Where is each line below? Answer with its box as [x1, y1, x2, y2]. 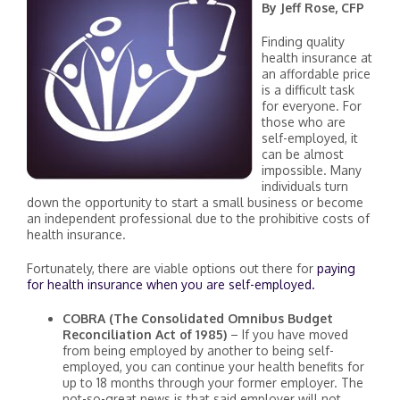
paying [317, 261, 355, 276]
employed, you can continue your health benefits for [62, 359, 364, 374]
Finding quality [262, 34, 345, 49]
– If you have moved [230, 327, 348, 342]
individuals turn [262, 179, 348, 194]
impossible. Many [262, 162, 362, 178]
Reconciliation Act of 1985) [62, 327, 230, 342]
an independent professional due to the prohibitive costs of [27, 211, 370, 226]
